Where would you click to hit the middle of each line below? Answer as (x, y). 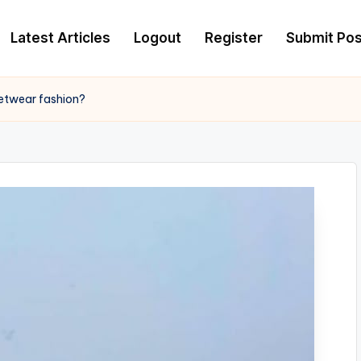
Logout (158, 38)
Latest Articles (60, 38)
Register (234, 38)
